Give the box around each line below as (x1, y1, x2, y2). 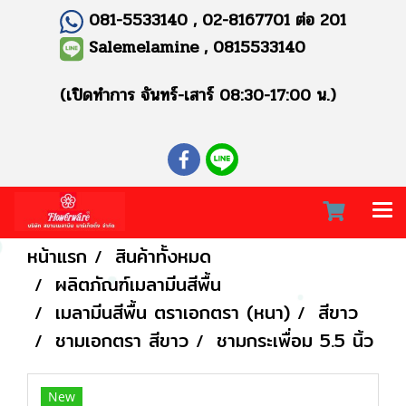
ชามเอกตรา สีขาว (55, 325, 188, 354)
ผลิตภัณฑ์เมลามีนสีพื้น (55, 269, 221, 298)
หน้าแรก (27, 241, 87, 270)
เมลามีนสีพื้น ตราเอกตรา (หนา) (55, 297, 290, 326)
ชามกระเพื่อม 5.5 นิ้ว (217, 325, 373, 354)
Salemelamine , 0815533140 (89, 34, 306, 60)
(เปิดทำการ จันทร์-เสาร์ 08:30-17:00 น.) (59, 82, 336, 108)
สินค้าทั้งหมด (115, 241, 211, 270)
